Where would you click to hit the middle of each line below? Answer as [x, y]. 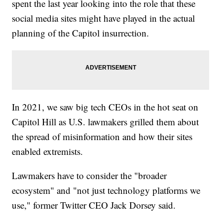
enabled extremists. [48, 151]
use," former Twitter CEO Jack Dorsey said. [94, 205]
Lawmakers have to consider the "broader [90, 176]
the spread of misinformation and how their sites [102, 137]
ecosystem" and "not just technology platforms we [106, 190]
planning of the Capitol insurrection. [82, 33]
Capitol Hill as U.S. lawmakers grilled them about [106, 122]
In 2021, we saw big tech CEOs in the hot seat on [105, 107]
